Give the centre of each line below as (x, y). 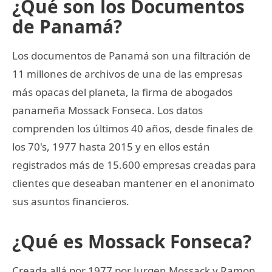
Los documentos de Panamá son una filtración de (131, 55)
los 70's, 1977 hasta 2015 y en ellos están (111, 146)
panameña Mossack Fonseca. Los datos (107, 110)
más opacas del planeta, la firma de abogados (122, 92)
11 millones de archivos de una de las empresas (127, 73)
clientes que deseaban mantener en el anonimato (133, 183)
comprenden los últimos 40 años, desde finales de (133, 128)
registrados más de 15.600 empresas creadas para (134, 165)
